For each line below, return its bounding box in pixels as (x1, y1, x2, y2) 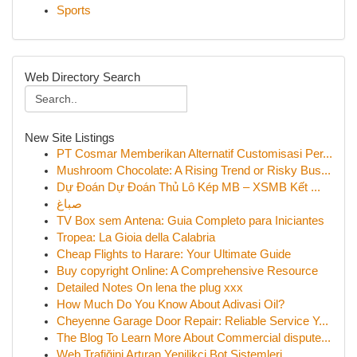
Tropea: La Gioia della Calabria (57, 231, 215, 244)
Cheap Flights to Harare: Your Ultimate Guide (57, 248, 291, 261)
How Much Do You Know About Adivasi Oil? (57, 298, 284, 311)
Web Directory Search (25, 70, 140, 84)
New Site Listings (25, 131, 115, 144)
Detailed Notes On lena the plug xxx (57, 281, 243, 294)
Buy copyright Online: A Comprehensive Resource (57, 265, 318, 277)
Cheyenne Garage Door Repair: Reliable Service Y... (57, 315, 328, 328)
